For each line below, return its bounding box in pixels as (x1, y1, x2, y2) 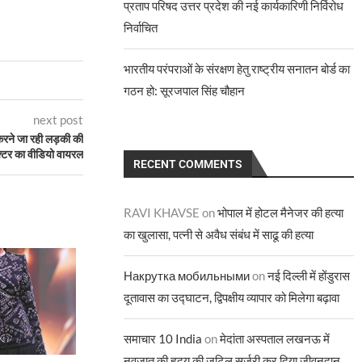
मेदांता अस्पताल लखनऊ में (220, 331, 330, 346)
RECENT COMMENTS (133, 158, 243, 170)
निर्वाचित (124, 20, 158, 35)
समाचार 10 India (124, 331, 203, 346)
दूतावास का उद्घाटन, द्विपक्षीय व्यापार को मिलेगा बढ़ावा (124, 290, 340, 305)
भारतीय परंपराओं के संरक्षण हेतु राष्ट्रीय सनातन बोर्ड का (124, 61, 351, 76)
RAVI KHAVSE (124, 205, 200, 220)
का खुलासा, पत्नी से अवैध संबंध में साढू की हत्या (124, 227, 314, 242)
